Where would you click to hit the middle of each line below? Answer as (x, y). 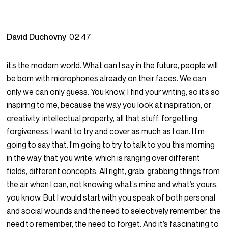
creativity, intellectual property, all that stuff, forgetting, (103, 118)
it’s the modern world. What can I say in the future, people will (112, 65)
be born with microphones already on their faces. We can (107, 79)
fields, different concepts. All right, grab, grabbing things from (113, 171)
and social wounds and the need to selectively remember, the (114, 211)
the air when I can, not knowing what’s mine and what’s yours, (112, 184)
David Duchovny (38, 37)
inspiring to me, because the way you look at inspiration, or (109, 105)
